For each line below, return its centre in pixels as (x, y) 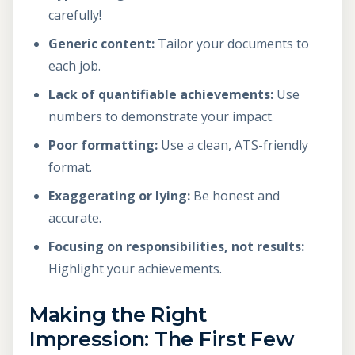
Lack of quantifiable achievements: (161, 95)
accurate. (75, 218)
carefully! (75, 15)
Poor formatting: (103, 145)
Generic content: (101, 44)
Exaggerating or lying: (119, 196)
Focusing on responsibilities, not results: (176, 247)
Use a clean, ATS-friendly (233, 145)
